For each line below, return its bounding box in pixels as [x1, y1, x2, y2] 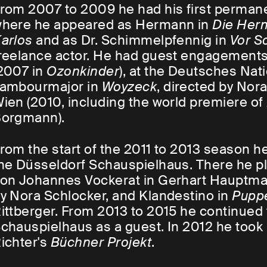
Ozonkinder [46, 63, 120, 80]
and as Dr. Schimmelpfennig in [32, 32, 230, 49]
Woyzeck [101, 78, 157, 96]
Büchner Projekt [50, 234, 152, 252]
